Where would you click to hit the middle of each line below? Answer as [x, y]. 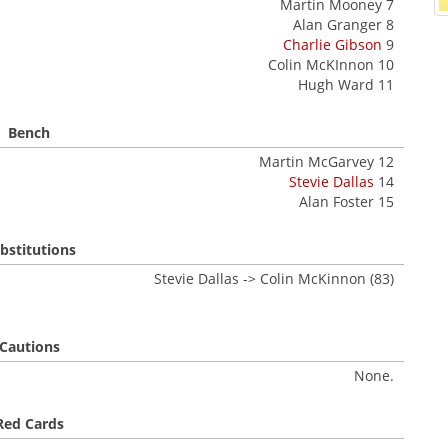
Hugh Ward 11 [346, 84]
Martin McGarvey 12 [326, 161]
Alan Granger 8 [343, 24]
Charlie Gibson [332, 44]
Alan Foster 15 [346, 201]
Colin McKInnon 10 [331, 64]
